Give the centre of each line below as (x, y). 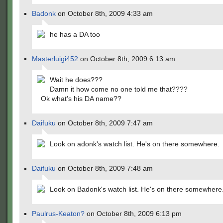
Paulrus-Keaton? (58, 214)
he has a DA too (75, 34)
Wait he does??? (76, 80)
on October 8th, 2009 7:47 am (104, 123)
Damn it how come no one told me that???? (119, 89)
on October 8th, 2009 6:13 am (127, 59)
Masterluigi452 (55, 59)
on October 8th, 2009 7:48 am (104, 168)
